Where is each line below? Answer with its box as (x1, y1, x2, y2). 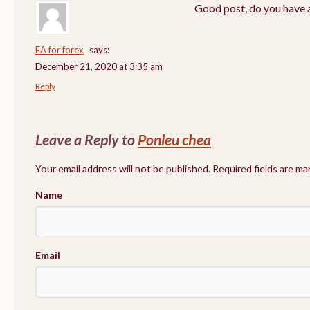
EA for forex (35, 44, 84, 55)
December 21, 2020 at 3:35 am (35, 60, 163, 72)
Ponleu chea (138, 130, 211, 149)
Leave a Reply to (35, 130, 138, 149)
